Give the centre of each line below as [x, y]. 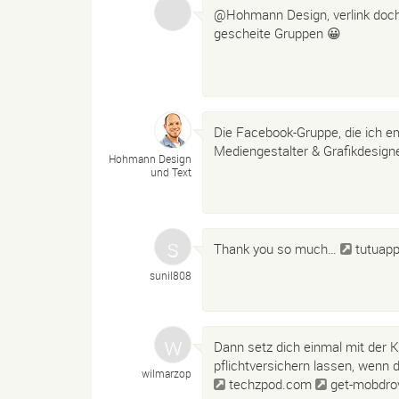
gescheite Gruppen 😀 [277, 33]
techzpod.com [270, 384]
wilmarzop [167, 373]
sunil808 [171, 275]
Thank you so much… [277, 248]
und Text [171, 171]
